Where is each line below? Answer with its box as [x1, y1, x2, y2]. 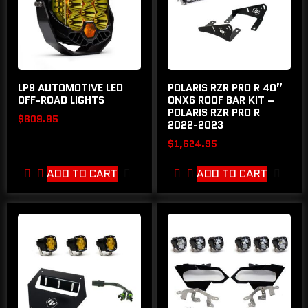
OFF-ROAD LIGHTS [18, 93, 104, 109]
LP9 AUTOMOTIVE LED [18, 80, 123, 96]
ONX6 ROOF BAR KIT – [168, 93, 276, 109]
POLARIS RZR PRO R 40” [168, 80, 283, 96]
